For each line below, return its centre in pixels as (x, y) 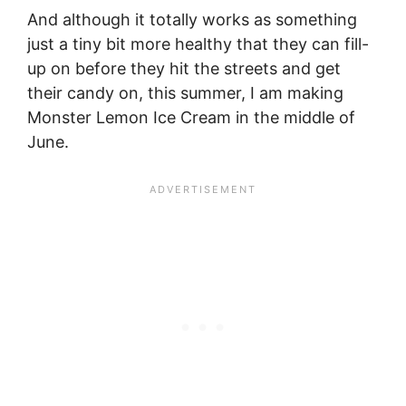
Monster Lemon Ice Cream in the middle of (191, 118)
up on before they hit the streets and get (184, 69)
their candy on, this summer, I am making (185, 93)
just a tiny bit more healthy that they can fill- (198, 44)
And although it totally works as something (192, 20)
